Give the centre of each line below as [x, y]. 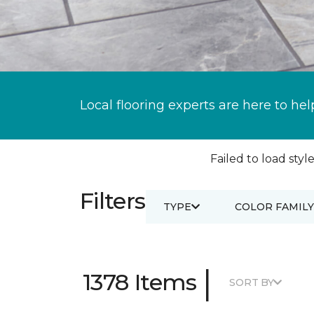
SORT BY [252, 282]
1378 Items [140, 282]
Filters [113, 201]
